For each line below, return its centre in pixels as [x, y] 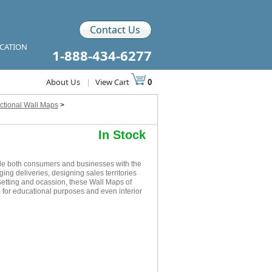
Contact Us [115, 30]
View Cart [113, 82]
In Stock [122, 135]
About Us [63, 82]
